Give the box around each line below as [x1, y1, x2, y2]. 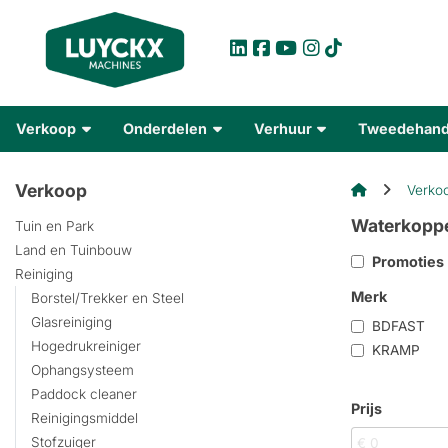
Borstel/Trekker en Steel [31, 290, 184, 307]
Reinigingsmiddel [31, 410, 138, 427]
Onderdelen [122, 119, 210, 137]
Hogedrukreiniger [31, 338, 141, 355]
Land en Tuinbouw [15, 242, 132, 259]
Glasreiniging [31, 314, 112, 331]
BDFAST [364, 318, 425, 335]
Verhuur [253, 119, 315, 137]
